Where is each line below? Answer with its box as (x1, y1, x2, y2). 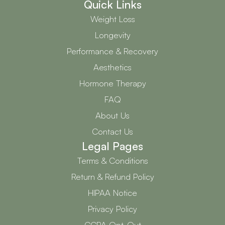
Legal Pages (82, 139, 143, 153)
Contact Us (92, 126, 133, 137)
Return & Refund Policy (71, 171, 154, 182)
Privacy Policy (88, 203, 137, 214)
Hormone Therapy (79, 78, 146, 89)
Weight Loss (90, 14, 135, 25)
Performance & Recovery (67, 46, 158, 57)
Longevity (94, 30, 131, 41)
